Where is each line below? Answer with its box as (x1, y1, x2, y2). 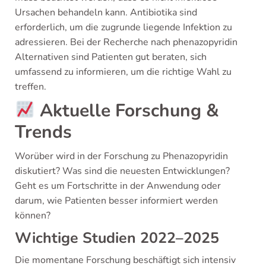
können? (15, 209, 50, 222)
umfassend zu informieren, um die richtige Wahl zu (15, 65, 232, 78)
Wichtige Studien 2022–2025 (15, 228, 219, 248)
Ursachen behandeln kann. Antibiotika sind (15, 6, 197, 19)
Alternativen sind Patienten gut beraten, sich (15, 50, 207, 64)
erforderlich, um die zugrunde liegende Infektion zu (15, 21, 232, 34)
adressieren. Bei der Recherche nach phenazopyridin (15, 36, 237, 49)
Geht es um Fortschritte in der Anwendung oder (15, 179, 221, 192)
